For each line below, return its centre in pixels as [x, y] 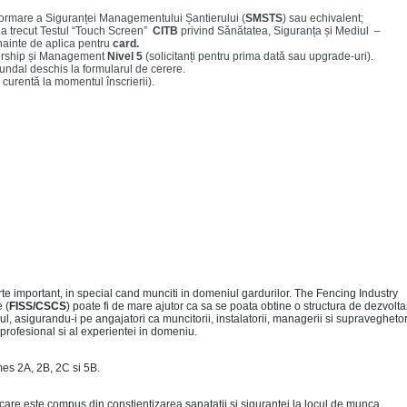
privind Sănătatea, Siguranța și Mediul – [279, 30]
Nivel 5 [125, 56]
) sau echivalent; [323, 18]
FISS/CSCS [38, 306]
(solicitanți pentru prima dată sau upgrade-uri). [258, 56]
